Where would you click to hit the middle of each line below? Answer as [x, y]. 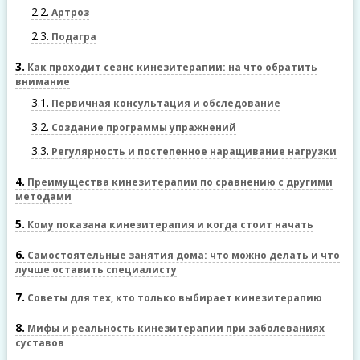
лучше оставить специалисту [96, 270]
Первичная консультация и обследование [164, 103]
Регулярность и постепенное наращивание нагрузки [192, 151]
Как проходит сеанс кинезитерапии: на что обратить [171, 67]
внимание [42, 82]
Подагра [72, 37]
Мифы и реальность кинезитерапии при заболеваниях [174, 328]
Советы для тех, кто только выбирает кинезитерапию [173, 298]
